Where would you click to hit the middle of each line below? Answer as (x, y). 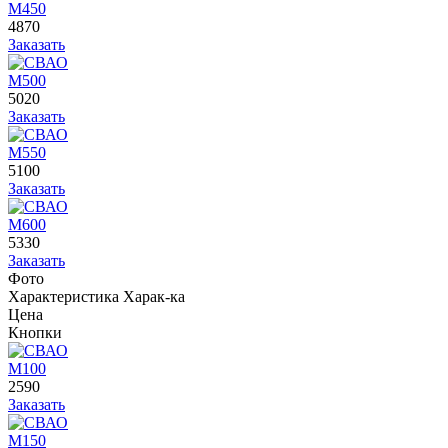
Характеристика (63, 297)
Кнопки (35, 333)
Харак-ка (154, 297)
